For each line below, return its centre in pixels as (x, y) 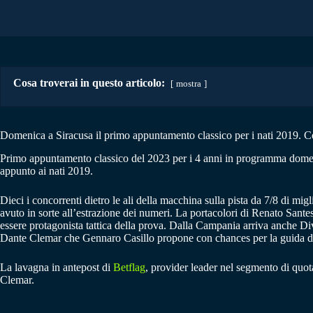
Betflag (129, 267)
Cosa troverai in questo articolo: (89, 82)
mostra (189, 83)
